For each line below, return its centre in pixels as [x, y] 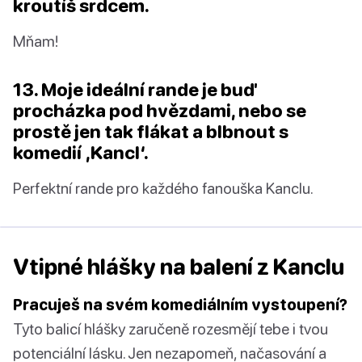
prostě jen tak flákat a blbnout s [151, 132]
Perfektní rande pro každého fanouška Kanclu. [163, 188]
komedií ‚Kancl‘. [81, 153]
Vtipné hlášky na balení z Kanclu [179, 267]
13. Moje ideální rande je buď [135, 90]
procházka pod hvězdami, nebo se [160, 111]
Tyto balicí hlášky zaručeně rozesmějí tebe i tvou [170, 329]
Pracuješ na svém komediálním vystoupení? [180, 305]
